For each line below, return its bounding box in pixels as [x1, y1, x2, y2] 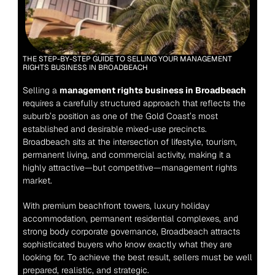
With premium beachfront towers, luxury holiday [22, 200, 209, 211]
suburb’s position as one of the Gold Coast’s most [22, 110, 218, 122]
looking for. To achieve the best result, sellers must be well [22, 252, 252, 263]
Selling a [22, 85, 60, 96]
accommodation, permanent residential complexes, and [22, 213, 238, 224]
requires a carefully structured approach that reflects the [22, 98, 246, 109]
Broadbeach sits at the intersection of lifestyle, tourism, [22, 136, 237, 147]
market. [22, 175, 52, 186]
